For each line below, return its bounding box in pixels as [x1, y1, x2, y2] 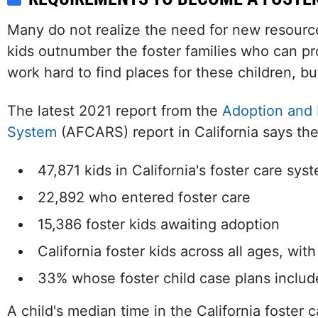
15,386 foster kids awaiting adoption [38, 216, 280, 233]
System [7, 124, 57, 141]
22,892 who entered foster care [38, 189, 251, 206]
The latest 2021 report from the [7, 102, 222, 119]
